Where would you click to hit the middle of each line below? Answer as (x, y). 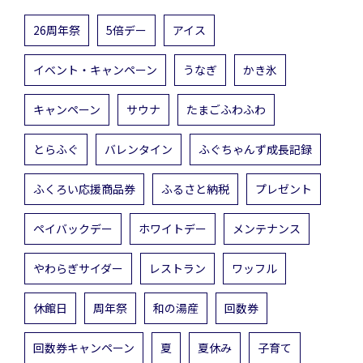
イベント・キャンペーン (95, 69)
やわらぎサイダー (78, 268)
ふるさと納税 (195, 188)
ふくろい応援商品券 (84, 188)
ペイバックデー (73, 228)
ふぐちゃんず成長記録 (255, 149)
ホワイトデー (173, 228)
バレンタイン (139, 149)
